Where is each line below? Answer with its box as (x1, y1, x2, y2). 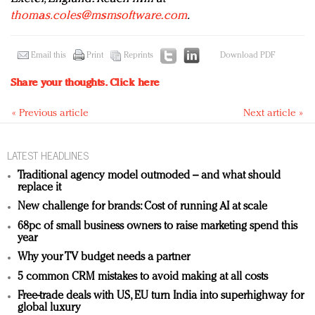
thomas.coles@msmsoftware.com (11, 10, 187, 22)
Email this (31, 51, 66, 60)
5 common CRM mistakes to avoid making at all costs (18, 271, 268, 283)
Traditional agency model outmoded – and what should (18, 169, 281, 181)
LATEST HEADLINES (7, 146, 89, 165)
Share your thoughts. (11, 78, 110, 89)
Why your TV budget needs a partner (18, 252, 190, 264)
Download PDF (220, 51, 275, 60)
